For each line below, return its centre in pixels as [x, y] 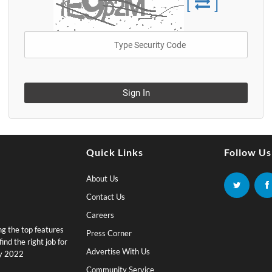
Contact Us [105, 197]
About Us [102, 178]
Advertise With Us [118, 251]
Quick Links [114, 152]
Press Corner [109, 233]
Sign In [136, 93]
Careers [100, 215]
